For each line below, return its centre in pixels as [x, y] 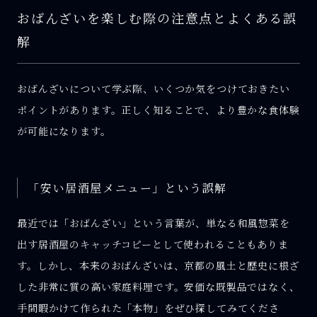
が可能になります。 [64, 131]
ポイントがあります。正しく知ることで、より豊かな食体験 [158, 109]
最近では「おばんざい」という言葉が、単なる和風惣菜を [154, 223]
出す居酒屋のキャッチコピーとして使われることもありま [153, 244]
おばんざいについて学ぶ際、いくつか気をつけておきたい [154, 88]
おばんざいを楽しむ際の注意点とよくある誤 [157, 18]
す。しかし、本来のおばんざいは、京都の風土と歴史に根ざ [158, 265]
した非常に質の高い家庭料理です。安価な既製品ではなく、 [158, 286]
